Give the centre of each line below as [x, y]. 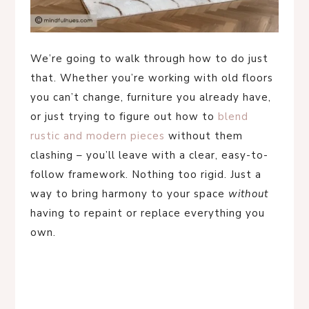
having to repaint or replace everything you [148, 213]
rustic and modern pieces [98, 136]
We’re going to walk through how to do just [149, 59]
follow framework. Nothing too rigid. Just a [146, 175]
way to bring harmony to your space [129, 194]
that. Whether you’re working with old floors [152, 78]
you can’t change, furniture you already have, [151, 98]
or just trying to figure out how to [124, 117]
